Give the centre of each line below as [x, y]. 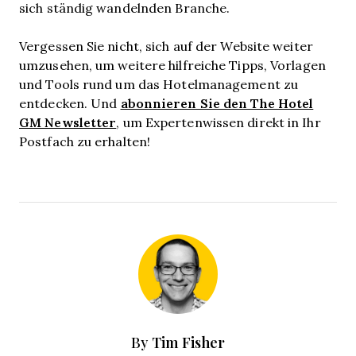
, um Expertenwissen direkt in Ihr [219, 122]
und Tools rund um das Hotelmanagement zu [159, 84]
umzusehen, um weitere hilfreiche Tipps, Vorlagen [172, 65]
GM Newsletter [68, 122]
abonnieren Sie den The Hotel [217, 103]
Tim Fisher [188, 342]
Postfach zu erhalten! [85, 141]
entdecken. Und [70, 103]
